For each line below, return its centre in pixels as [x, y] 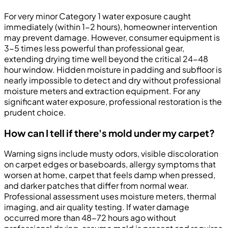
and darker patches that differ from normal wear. [96, 186]
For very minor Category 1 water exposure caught [97, 16]
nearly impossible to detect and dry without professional [112, 80]
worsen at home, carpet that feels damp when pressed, [110, 175]
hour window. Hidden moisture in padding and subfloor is [113, 69]
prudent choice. [35, 112]
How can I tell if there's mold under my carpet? [109, 133]
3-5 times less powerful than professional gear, [94, 48]
